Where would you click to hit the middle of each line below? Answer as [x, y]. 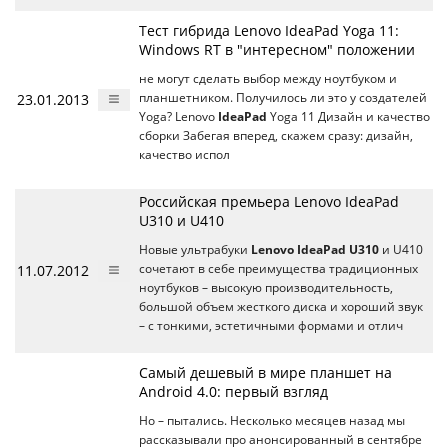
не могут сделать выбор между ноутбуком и [268, 78]
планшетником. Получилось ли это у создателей [283, 97]
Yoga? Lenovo [178, 116]
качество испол [184, 154]
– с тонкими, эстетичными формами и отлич [271, 325]
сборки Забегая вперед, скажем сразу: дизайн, [276, 135]
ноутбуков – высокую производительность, [266, 287]
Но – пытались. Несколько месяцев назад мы [272, 420]
